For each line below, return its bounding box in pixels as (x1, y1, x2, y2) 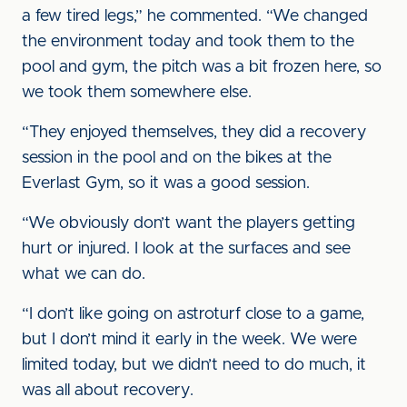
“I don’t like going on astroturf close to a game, (22, 306, 364, 323)
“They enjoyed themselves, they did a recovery (22, 124, 366, 141)
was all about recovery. (22, 382, 194, 399)
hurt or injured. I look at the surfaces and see (22, 241, 351, 257)
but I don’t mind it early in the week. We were (22, 332, 357, 348)
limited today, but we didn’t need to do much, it (22, 357, 366, 373)
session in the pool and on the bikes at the (22, 150, 332, 166)
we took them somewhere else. (22, 84, 252, 101)
